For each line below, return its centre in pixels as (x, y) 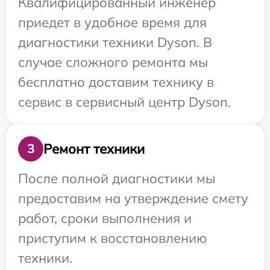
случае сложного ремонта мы (113, 62)
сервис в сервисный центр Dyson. (124, 102)
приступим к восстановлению (112, 238)
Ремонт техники (94, 149)
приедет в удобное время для (112, 22)
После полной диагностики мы (117, 178)
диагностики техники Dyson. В (115, 42)
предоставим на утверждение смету (133, 198)
